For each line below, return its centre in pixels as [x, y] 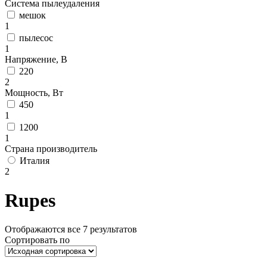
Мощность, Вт [34, 92]
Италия [35, 160]
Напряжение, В [36, 59]
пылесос [36, 38]
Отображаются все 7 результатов [71, 229]
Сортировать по [37, 240]
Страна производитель [51, 148]
